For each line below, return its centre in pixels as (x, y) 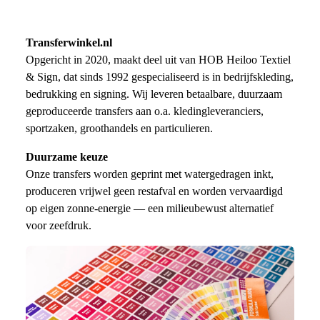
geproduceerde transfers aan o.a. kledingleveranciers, (145, 111)
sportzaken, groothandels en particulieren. (119, 128)
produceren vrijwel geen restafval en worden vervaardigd (154, 191)
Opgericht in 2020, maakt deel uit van (112, 59)
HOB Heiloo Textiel (245, 59)
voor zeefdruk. (59, 225)
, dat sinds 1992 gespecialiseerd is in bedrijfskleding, (176, 76)
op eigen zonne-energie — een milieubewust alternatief (150, 208)
